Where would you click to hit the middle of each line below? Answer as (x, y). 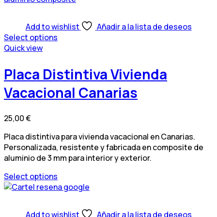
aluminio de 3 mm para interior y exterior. (78, 158)
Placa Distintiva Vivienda (85, 74)
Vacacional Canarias (71, 92)
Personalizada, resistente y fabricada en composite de (104, 147)
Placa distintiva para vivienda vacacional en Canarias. (100, 136)
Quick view (23, 48)
